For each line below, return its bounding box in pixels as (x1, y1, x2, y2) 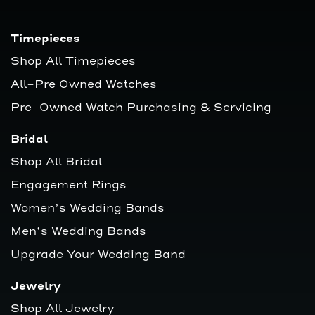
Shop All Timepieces (11, 54, 136, 69)
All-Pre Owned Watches (11, 77, 157, 92)
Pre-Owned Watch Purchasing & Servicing (11, 101, 271, 115)
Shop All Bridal (11, 155, 102, 169)
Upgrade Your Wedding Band (11, 247, 186, 262)
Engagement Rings (11, 178, 127, 193)
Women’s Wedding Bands (11, 201, 165, 216)
